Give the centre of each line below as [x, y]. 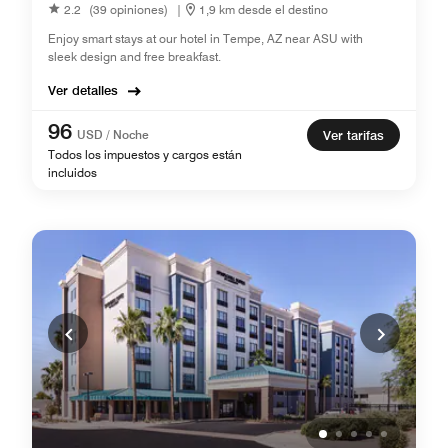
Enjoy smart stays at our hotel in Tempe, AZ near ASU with [205, 38]
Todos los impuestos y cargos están [145, 154]
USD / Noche [113, 134]
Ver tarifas [353, 135]
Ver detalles [83, 90]
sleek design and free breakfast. [134, 56]
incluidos [72, 172]
